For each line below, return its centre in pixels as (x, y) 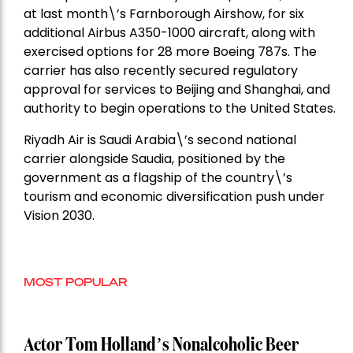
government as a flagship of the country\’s (158, 178)
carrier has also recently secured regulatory (161, 71)
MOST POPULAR (75, 282)
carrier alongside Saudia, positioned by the (154, 159)
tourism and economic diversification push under (174, 197)
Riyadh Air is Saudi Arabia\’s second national (160, 140)
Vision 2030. (59, 216)
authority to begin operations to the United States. (180, 109)
